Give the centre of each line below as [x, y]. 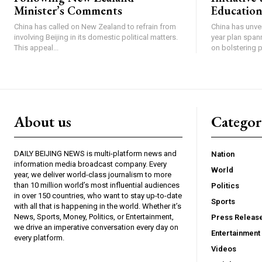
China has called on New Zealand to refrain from [95, 27]
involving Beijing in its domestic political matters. [96, 37]
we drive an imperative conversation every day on [96, 227]
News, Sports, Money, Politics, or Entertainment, [94, 217]
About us [43, 122]
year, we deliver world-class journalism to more [93, 175]
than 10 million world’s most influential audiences [97, 185]
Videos [224, 249]
